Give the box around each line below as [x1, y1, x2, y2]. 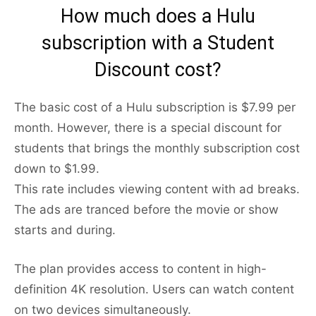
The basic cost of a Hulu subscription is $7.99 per [14, 100, 296, 115]
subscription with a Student [42, 32, 274, 55]
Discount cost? [95, 59, 221, 82]
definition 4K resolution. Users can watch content [14, 282, 294, 297]
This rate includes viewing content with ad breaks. [14, 182, 300, 197]
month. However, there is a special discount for [14, 121, 281, 135]
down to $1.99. [14, 162, 99, 176]
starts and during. [14, 223, 116, 238]
